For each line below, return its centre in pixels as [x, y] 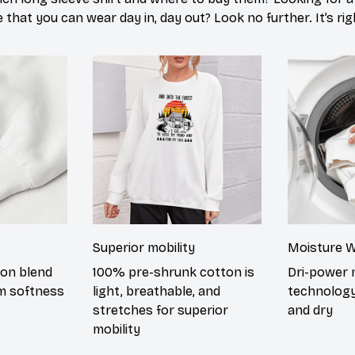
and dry [310, 310]
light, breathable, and [157, 291]
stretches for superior [161, 310]
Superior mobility [144, 248]
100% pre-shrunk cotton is [174, 272]
